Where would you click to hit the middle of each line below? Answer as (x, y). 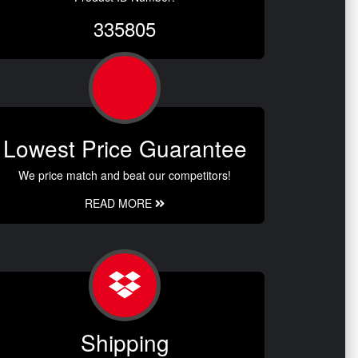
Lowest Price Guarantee (125, 148)
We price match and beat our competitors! (125, 175)
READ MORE (120, 203)
